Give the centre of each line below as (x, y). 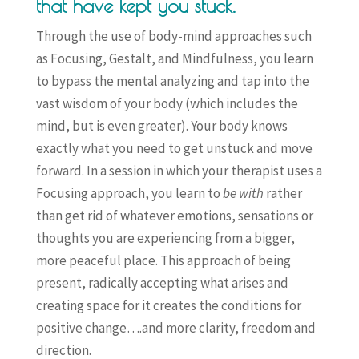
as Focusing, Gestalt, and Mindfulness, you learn (174, 58)
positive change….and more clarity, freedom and (175, 328)
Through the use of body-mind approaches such (173, 36)
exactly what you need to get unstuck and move (174, 148)
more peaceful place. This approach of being (163, 260)
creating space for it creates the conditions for (168, 305)
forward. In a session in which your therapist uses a (179, 171)
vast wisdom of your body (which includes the (167, 103)
